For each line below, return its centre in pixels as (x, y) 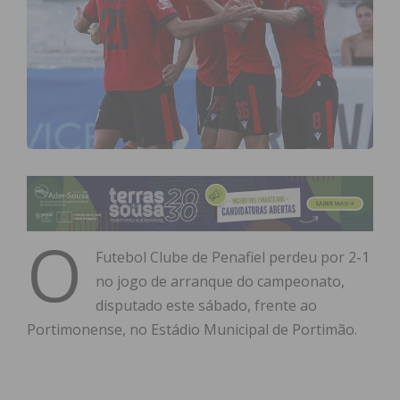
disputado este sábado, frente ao (206, 306)
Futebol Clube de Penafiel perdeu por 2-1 (233, 258)
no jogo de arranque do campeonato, (220, 282)
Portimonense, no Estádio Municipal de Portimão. (192, 330)
